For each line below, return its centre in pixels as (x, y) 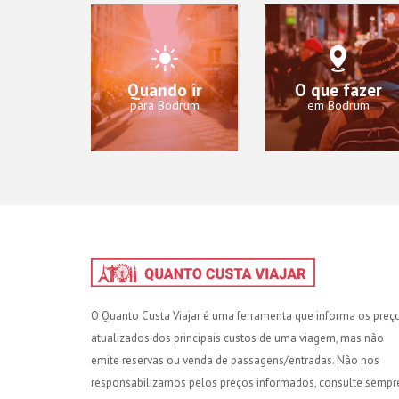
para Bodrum (164, 105)
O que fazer (338, 90)
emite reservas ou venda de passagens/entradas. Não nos (235, 360)
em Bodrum (338, 105)
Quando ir (164, 90)
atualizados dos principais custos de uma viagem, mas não (237, 338)
